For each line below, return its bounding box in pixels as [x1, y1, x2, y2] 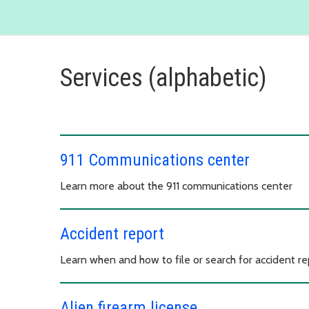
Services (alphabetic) [60, 63, 267, 92]
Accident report [60, 223, 164, 243]
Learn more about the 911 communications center [60, 179, 292, 192]
